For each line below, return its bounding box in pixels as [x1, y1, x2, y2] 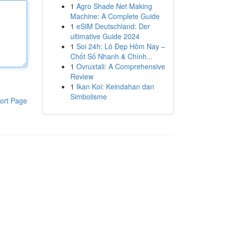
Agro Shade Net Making [76, 1, 152, 11]
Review [70, 71, 93, 81]
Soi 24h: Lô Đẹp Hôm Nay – [76, 41, 165, 51]
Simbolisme [70, 91, 107, 101]
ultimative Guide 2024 [70, 31, 140, 41]
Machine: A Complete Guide [70, 11, 160, 21]
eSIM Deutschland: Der [76, 21, 150, 31]
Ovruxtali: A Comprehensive [76, 61, 165, 71]
